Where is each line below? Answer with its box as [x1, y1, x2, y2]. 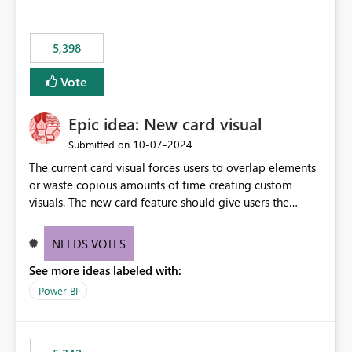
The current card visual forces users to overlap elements [29, 159, 316, 176]
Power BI [38, 284, 78, 298]
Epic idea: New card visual [68, 112, 262, 136]
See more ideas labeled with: [29, 262, 181, 279]
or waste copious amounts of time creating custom [29, 177, 292, 193]
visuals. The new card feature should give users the [29, 194, 289, 211]
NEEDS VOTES [51, 236, 126, 252]
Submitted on [68, 137, 130, 152]
